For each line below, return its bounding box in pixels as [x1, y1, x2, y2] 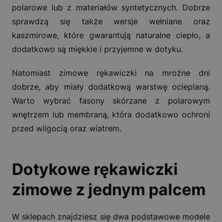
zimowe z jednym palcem [12, 179, 206, 199]
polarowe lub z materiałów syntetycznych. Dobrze [12, 2, 210, 12]
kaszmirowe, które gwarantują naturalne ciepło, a [12, 30, 210, 40]
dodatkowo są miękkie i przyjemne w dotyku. [12, 44, 183, 54]
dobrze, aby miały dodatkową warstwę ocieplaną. [12, 81, 210, 92]
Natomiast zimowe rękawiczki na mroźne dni [12, 67, 210, 78]
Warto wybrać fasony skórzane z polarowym [12, 95, 210, 106]
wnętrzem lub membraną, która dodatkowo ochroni [12, 109, 210, 119]
